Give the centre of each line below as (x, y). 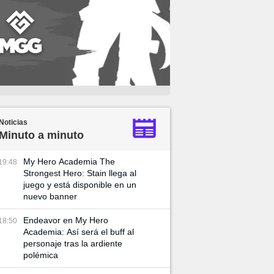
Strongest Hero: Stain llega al (80, 173)
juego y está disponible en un (80, 185)
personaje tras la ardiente (73, 243)
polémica (41, 255)
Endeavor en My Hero (66, 220)
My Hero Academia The (69, 161)
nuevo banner (50, 196)
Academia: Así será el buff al (79, 232)
